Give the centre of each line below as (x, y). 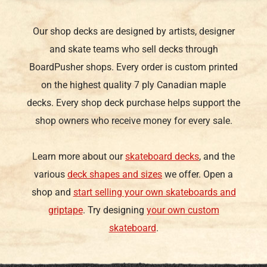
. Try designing (114, 210)
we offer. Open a (198, 175)
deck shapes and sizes (115, 175)
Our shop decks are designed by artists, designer (133, 32)
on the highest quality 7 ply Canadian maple (133, 85)
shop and (52, 193)
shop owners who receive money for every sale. (133, 121)
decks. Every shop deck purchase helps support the (133, 103)
